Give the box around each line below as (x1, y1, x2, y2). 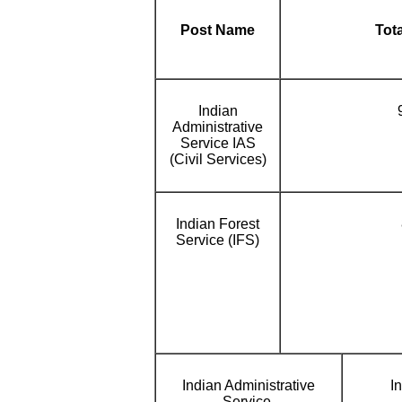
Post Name (180, 22, 255, 38)
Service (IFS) (176, 232, 259, 248)
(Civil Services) (169, 152, 267, 167)
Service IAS (179, 135, 256, 151)
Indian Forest (176, 216, 259, 232)
